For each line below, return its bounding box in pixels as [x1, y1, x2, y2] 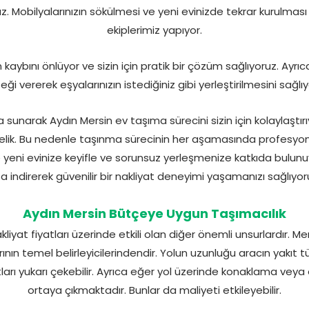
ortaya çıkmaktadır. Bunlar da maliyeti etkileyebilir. [28, 283, 281, 298]
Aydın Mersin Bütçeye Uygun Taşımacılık [23, 205, 286, 223]
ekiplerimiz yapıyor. [107, 23, 202, 38]
